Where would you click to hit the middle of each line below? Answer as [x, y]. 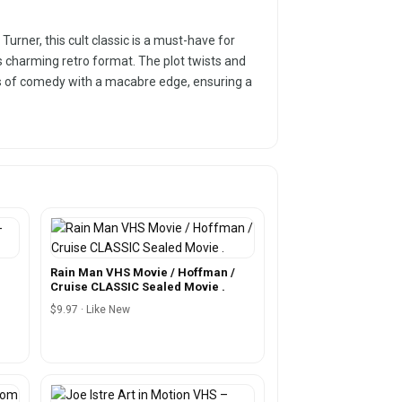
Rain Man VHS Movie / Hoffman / [142, 272]
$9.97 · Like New [90, 309]
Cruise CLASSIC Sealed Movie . [137, 286]
